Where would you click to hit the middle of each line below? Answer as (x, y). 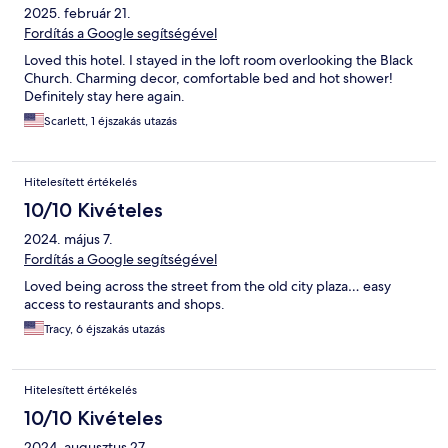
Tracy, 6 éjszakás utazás (104, 329)
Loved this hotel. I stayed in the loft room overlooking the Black (218, 60)
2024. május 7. (68, 239)
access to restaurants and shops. (124, 304)
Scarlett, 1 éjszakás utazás (110, 121)
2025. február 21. (77, 13)
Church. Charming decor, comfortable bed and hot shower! (208, 78)
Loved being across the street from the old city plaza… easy (207, 286)
